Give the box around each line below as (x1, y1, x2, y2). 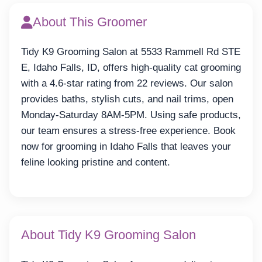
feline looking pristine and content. (21, 157, 170, 168)
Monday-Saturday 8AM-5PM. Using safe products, (21, 109, 241, 121)
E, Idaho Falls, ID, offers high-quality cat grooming (21, 62, 241, 74)
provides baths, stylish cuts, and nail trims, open (21, 94, 233, 105)
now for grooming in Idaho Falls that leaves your (21, 141, 231, 153)
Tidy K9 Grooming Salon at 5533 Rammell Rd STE (21, 46, 240, 58)
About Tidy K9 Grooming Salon (21, 227, 196, 242)
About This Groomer (33, 15, 147, 30)
